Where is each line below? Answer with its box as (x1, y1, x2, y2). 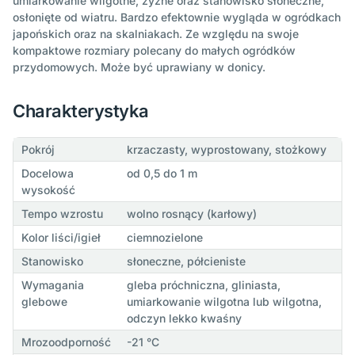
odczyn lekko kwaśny (126, 311, 242, 326)
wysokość (21, 183, 75, 197)
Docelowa (21, 166, 74, 181)
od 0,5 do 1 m (126, 166, 197, 181)
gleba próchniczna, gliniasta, (126, 278, 281, 292)
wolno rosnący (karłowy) (126, 207, 257, 221)
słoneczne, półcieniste (126, 254, 246, 269)
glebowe (21, 295, 67, 309)
